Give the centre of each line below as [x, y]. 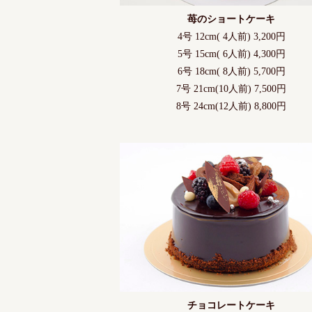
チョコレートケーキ [231, 305]
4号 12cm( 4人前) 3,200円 [231, 37]
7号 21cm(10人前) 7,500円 [231, 89]
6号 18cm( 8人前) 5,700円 [231, 72]
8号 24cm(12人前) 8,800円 [231, 107]
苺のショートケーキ [231, 19]
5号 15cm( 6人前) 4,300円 [231, 54]
